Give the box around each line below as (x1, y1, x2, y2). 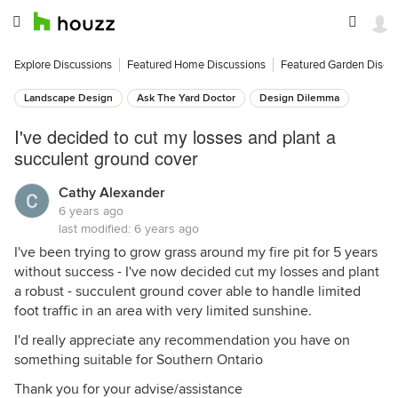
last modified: (59, 221, 134, 236)
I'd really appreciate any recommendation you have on (14, 331, 350, 349)
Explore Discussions (14, 58, 112, 72)
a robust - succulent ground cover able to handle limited (14, 283, 361, 300)
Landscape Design (24, 92, 113, 105)
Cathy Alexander (59, 184, 165, 202)
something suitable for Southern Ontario (14, 351, 263, 369)
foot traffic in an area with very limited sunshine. (14, 302, 312, 320)
